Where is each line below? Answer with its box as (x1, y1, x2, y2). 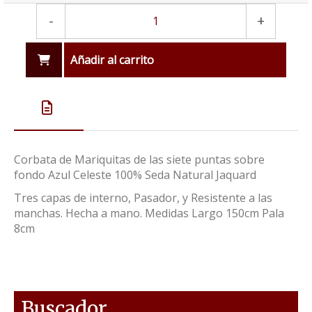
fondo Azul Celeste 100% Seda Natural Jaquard (14, 166, 256, 182)
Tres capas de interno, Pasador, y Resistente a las (14, 189, 272, 205)
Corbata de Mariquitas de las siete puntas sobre (14, 151, 265, 167)
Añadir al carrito (70, 52, 155, 68)
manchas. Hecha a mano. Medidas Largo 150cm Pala (14, 205, 284, 221)
